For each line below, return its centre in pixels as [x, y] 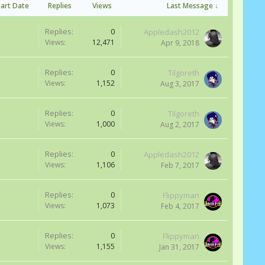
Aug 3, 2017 [180, 84]
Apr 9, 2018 [180, 43]
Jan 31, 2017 [179, 247]
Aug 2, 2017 [180, 125]
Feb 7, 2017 [180, 165]
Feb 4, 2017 [180, 206]
